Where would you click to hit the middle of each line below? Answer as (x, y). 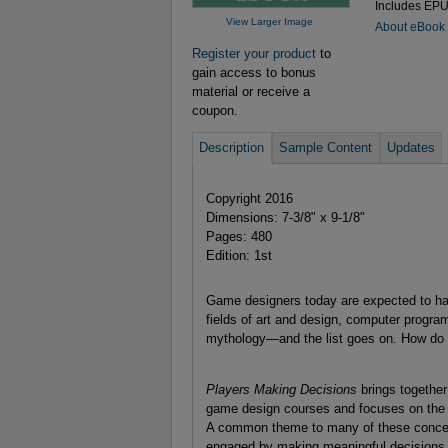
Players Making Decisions (283, 389)
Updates (410, 148)
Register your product (254, 53)
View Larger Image (270, 22)
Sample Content (326, 148)
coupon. (215, 110)
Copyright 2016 (249, 199)
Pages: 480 (238, 237)
